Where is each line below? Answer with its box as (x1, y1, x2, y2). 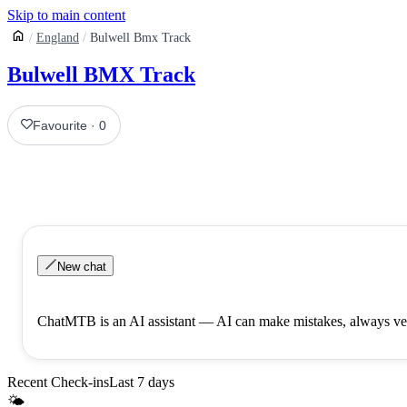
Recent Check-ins (7, 373, 109, 390)
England (36, 30, 79, 45)
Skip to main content (7, 7, 125, 23)
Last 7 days (109, 373, 174, 390)
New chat (57, 259, 107, 273)
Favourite (33, 117, 88, 133)
